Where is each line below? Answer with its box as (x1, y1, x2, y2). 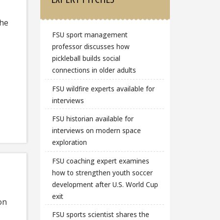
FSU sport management (52, 29, 128, 39)
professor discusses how (52, 41, 130, 51)
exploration (52, 137, 87, 147)
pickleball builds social (52, 53, 120, 63)
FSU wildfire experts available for (52, 83, 155, 93)
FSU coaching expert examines (52, 156, 149, 165)
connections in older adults (52, 65, 136, 75)
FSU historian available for (52, 114, 134, 124)
